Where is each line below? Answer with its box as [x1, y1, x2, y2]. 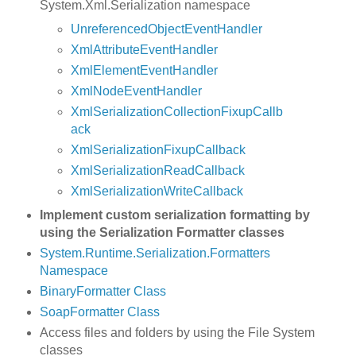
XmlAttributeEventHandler [71, 43, 219, 57]
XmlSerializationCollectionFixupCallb [71, 104, 284, 118]
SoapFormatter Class [39, 304, 160, 319]
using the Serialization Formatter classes [39, 225, 284, 239]
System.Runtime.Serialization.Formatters [39, 246, 270, 260]
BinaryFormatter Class [39, 284, 166, 298]
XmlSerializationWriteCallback [71, 184, 244, 198]
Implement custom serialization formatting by [39, 207, 310, 222]
